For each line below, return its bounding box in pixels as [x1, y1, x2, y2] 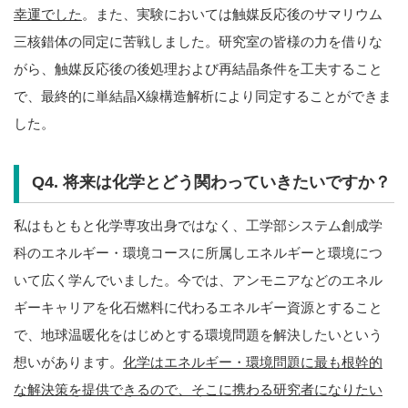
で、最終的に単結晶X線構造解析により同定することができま [14, 88, 392, 105]
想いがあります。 [14, 353, 123, 370]
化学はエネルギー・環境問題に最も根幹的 [123, 353, 382, 370]
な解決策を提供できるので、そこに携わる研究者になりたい [14, 381, 382, 397]
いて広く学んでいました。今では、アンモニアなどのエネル [14, 271, 382, 288]
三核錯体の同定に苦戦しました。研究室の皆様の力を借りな [14, 34, 382, 50]
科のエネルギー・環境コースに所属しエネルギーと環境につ [14, 244, 382, 260]
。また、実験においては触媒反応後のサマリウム [82, 6, 382, 23]
